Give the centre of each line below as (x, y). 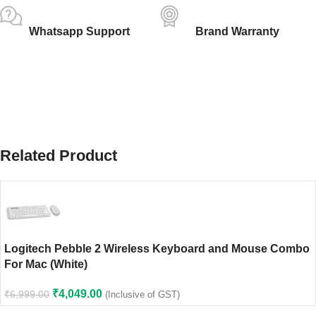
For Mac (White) (46, 264)
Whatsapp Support (79, 31)
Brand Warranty (237, 31)
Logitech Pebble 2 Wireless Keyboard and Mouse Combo (157, 248)
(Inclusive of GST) (142, 294)
